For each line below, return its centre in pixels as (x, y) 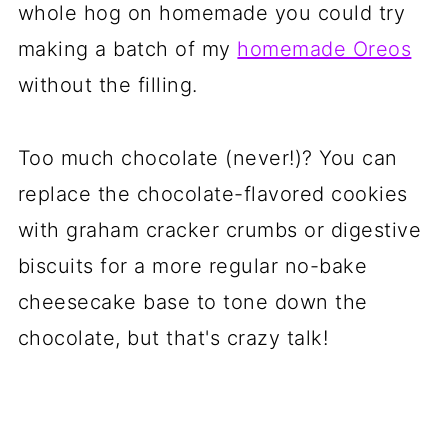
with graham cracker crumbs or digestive (219, 230)
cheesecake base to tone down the (192, 302)
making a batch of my (127, 49)
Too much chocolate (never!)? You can (207, 158)
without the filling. (107, 85)
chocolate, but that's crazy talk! (173, 338)
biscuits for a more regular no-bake (192, 266)
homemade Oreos (324, 49)
